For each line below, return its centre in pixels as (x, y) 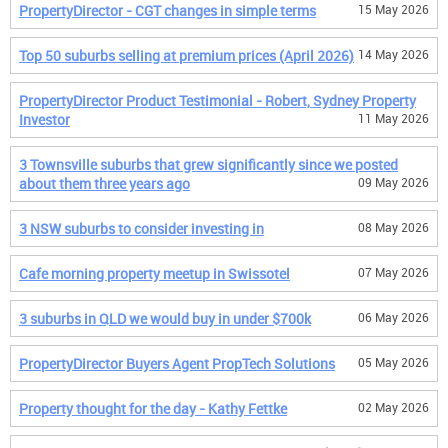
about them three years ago (104, 183)
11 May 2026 (393, 118)
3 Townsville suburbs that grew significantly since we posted (208, 164)
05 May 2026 (393, 362)
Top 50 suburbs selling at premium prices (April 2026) (186, 55)
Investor (44, 119)
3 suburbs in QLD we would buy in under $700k (165, 318)
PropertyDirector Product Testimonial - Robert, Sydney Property (217, 100)
